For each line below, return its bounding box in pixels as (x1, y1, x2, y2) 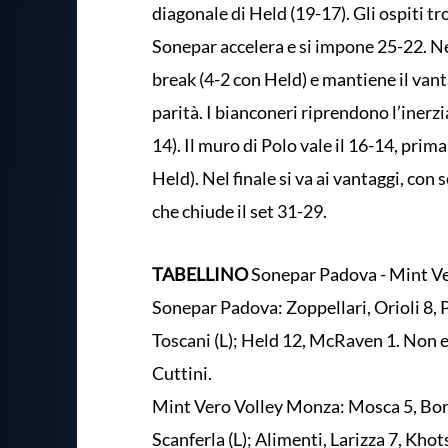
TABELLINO (152, 262, 248, 285)
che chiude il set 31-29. (152, 199, 327, 222)
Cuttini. (152, 361, 215, 384)
